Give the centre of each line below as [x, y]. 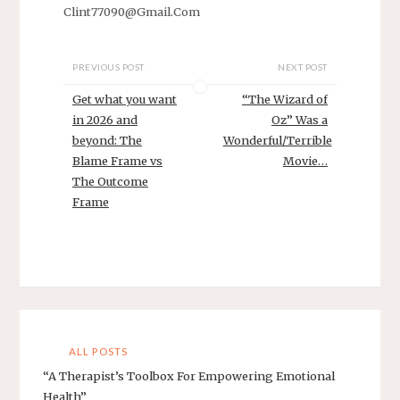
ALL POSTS [98, 352]
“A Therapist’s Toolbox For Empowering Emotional [189, 375]
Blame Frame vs [118, 161]
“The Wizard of [284, 100]
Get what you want [125, 100]
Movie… [305, 161]
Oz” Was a [299, 120]
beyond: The [108, 141]
